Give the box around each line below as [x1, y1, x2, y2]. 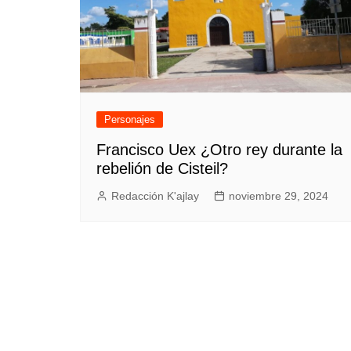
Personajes [104, 113, 155, 125]
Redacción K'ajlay [111, 189, 199, 202]
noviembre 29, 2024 [229, 189, 328, 202]
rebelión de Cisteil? [96, 159, 228, 177]
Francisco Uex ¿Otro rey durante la [96, 140, 342, 158]
